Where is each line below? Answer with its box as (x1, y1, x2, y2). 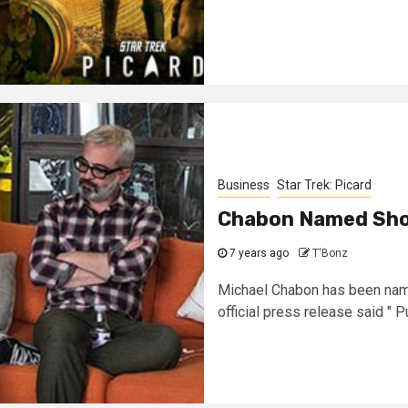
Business (218, 178, 270, 192)
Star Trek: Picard (277, 178, 372, 192)
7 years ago (227, 247, 289, 260)
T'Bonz (312, 247, 348, 260)
